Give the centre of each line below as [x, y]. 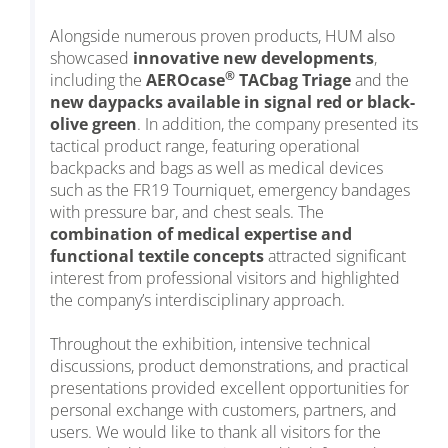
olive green [93, 124]
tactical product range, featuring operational [205, 146]
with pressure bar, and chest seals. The [187, 212]
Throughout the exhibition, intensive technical [210, 344]
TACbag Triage [293, 80]
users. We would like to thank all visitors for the [215, 432]
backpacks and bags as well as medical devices [216, 168]
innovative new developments [253, 58]
